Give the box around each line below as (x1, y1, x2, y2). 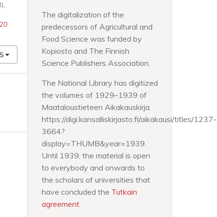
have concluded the (42, 186, 111, 197)
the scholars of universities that (42, 174, 150, 185)
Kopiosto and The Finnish (42, 46, 129, 56)
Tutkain (111, 186, 137, 197)
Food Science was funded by (42, 33, 142, 44)
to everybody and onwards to (42, 162, 145, 172)
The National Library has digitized (42, 77, 158, 88)
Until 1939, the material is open (42, 150, 150, 160)
